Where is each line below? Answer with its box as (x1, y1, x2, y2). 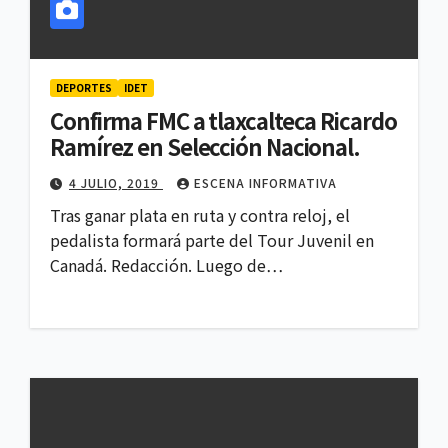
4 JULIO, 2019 (69, 174, 163, 192)
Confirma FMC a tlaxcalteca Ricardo (50, 104, 397, 137)
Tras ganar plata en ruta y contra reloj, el (50, 203, 350, 228)
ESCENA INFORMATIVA (194, 174, 337, 192)
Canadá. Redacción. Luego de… (50, 253, 283, 278)
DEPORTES (56, 80, 112, 96)
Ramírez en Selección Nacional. (50, 130, 360, 163)
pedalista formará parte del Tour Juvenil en (50, 228, 374, 253)
